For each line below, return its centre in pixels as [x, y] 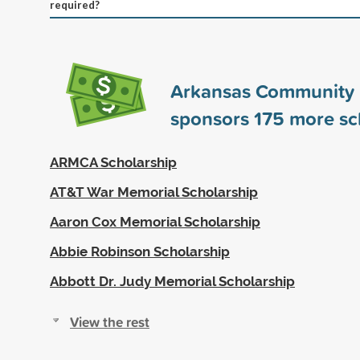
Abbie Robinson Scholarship [140, 251]
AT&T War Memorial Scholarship [154, 192]
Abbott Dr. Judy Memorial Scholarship [172, 281]
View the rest [110, 321]
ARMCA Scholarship [113, 162]
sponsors [212, 118]
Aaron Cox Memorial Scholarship [155, 221]
